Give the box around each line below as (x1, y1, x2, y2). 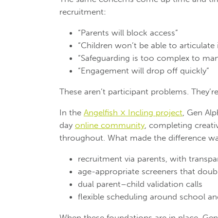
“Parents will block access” (78, 27, 178, 37)
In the (59, 107, 84, 117)
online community (75, 120, 145, 130)
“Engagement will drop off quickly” (78, 65, 209, 75)
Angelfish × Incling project (84, 107, 182, 117)
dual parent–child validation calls (78, 179, 202, 189)
